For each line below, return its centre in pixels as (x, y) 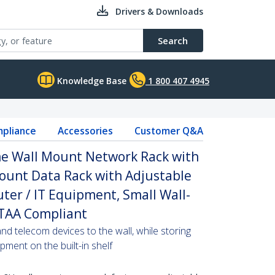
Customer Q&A (168, 131)
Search (173, 41)
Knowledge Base (91, 81)
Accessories (85, 131)
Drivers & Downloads (159, 11)
